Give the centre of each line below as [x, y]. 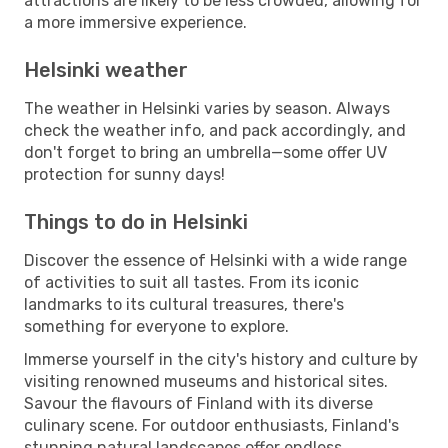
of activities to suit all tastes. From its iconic [191, 282]
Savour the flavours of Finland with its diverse [198, 403]
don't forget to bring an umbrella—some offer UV [205, 152]
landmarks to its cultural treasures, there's [184, 304]
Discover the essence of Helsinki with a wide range [215, 260]
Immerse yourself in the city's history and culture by [221, 359]
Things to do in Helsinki [136, 221]
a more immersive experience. [135, 22]
